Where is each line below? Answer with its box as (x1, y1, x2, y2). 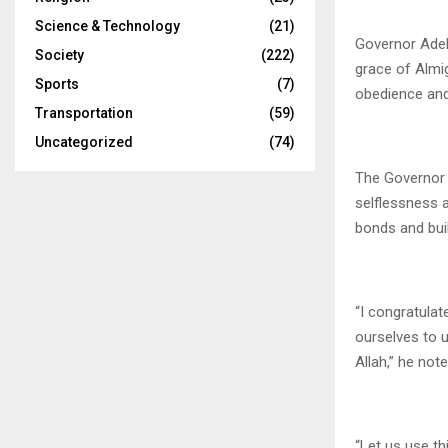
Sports (35, 76, 79, 93)
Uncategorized (35, 134, 133, 151)
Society (35, 47, 84, 64)
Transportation (35, 105, 133, 122)
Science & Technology (35, 18, 180, 35)
